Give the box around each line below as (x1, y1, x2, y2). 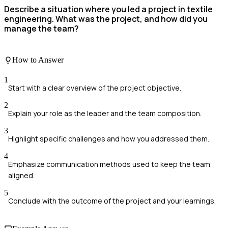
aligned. (8, 170, 35, 181)
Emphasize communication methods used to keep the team (8, 159, 210, 169)
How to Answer (12, 55, 64, 64)
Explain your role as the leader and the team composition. (8, 108, 202, 119)
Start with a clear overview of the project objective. (8, 83, 181, 93)
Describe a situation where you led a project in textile (4, 4, 213, 15)
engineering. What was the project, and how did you (4, 13, 208, 25)
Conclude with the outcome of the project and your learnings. (8, 196, 216, 206)
